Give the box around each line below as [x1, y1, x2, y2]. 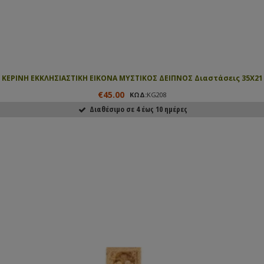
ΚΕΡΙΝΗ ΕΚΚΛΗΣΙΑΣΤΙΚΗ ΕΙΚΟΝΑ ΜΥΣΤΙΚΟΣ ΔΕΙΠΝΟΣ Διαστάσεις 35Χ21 [1, 72, 263, 83]
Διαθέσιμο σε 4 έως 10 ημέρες [85, 103, 187, 114]
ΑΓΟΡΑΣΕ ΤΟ [112, 125, 164, 137]
